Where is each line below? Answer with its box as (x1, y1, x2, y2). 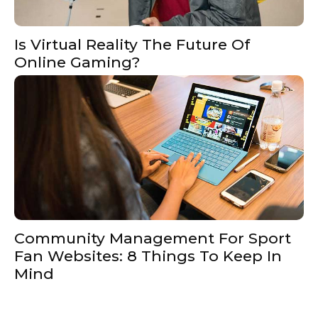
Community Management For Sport (14, 229, 291, 247)
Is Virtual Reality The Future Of (14, 35, 250, 53)
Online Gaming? (14, 53, 140, 71)
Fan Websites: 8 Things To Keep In (14, 247, 282, 265)
